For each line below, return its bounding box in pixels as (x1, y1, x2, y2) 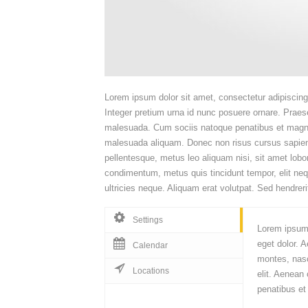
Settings (133, 215, 163, 225)
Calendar (133, 241, 168, 250)
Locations (133, 266, 169, 276)
